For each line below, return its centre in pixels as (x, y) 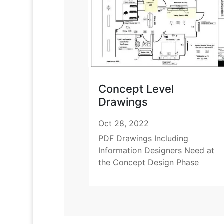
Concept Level (136, 89)
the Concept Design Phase (148, 163)
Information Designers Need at (156, 151)
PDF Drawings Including (143, 139)
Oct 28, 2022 (123, 124)
